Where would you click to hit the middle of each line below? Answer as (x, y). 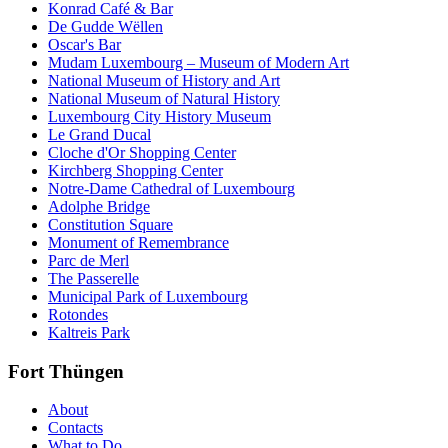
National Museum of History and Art (164, 80)
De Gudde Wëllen (105, 26)
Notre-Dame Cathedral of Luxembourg (171, 188)
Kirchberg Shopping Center (135, 170)
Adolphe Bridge (99, 206)
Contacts (75, 428)
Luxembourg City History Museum (159, 116)
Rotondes (78, 314)
